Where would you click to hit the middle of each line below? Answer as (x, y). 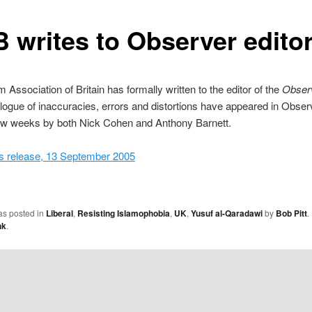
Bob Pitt (291, 213)
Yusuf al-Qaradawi (226, 213)
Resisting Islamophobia (123, 213)
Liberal (59, 213)
